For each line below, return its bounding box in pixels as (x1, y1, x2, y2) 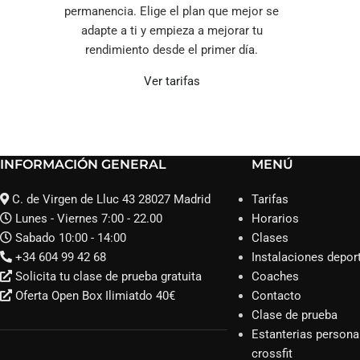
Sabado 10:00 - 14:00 (15, 231, 126, 246)
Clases (251, 231, 288, 246)
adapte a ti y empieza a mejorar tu (80, 23, 263, 39)
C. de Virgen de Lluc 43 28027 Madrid (12, 192, 211, 207)
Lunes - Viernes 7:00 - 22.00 (15, 211, 162, 227)
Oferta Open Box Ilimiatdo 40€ (15, 288, 175, 304)
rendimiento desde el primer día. (85, 43, 259, 58)
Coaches (251, 269, 299, 284)
